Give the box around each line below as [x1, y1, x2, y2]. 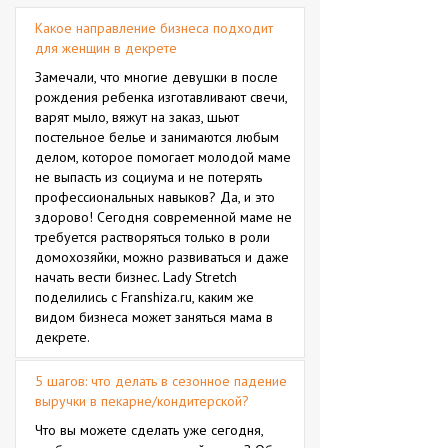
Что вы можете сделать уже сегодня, [35, 421, 263, 439]
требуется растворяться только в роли [35, 228, 270, 246]
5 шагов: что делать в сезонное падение [35, 372, 287, 390]
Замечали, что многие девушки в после [35, 68, 278, 86]
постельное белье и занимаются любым [35, 128, 279, 146]
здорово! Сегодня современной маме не [35, 208, 292, 226]
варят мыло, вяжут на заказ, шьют [35, 108, 239, 126]
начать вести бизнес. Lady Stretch [35, 268, 237, 286]
